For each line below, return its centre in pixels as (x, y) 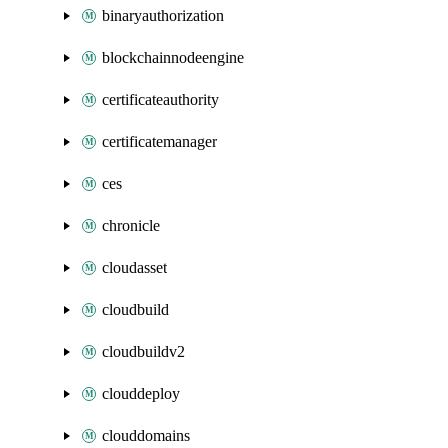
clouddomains (146, 435)
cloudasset (134, 267)
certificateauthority (160, 99)
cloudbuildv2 (143, 351)
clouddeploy (141, 393)
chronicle (131, 225)
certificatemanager (159, 141)
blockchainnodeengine (173, 57)
